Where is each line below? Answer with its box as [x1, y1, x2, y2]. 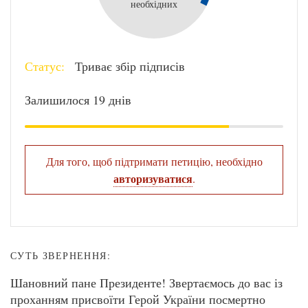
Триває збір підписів [71, 58, 185, 74]
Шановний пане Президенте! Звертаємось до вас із [10, 274, 283, 291]
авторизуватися [113, 170, 192, 186]
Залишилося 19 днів [25, 91, 131, 108]
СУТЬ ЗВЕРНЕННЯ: [10, 249, 111, 262]
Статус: [25, 58, 65, 74]
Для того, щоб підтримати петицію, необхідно [45, 154, 263, 168]
